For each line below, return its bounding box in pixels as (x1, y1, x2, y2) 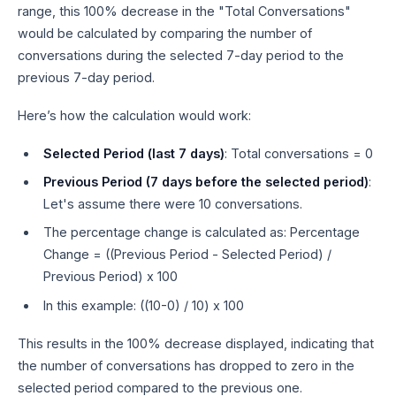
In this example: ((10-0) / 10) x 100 (42, 297, 244, 313)
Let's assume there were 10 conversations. (42, 196, 302, 212)
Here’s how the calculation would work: (18, 107, 251, 123)
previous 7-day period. (18, 69, 155, 85)
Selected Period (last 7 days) (42, 145, 225, 161)
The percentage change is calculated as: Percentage (42, 225, 360, 240)
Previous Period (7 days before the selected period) (42, 174, 369, 190)
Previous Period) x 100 (42, 269, 178, 285)
